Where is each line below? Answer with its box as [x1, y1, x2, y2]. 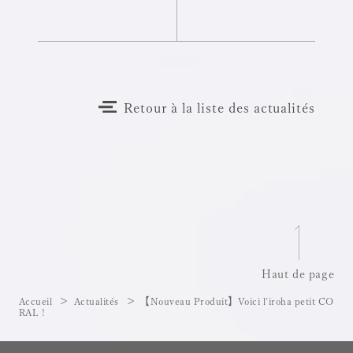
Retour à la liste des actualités [124, 101, 316, 115]
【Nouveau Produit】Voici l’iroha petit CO [140, 296, 334, 307]
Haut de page [261, 268, 335, 281]
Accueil [18, 296, 53, 307]
